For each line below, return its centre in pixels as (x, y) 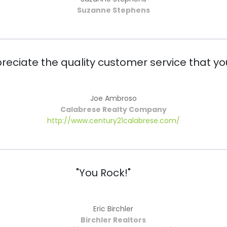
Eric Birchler (113, 209)
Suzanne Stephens (113, 10)
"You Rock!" (103, 173)
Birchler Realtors (113, 220)
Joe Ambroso (113, 99)
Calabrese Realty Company (113, 110)
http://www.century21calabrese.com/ (113, 121)
